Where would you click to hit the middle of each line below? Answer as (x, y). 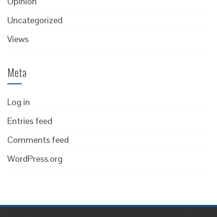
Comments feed (38, 140)
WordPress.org (35, 159)
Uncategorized (35, 20)
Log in (19, 102)
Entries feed (30, 121)
